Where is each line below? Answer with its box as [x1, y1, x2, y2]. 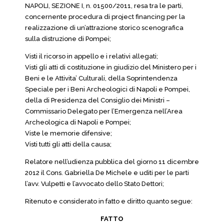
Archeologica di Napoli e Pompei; [25, 118, 131, 126]
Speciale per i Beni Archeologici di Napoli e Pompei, [25, 85, 190, 93]
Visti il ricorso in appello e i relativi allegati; [25, 52, 158, 60]
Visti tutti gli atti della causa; [25, 140, 111, 148]
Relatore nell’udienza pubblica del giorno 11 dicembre [25, 158, 199, 165]
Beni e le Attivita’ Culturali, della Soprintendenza [25, 74, 177, 82]
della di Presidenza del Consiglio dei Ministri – [25, 96, 170, 104]
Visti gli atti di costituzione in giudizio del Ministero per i [25, 63, 196, 71]
